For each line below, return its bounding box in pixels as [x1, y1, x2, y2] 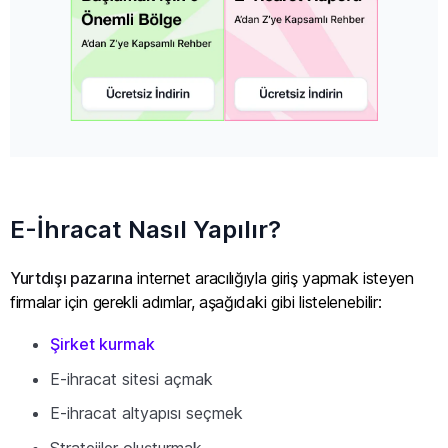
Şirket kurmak [50, 333, 155, 354]
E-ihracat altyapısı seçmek [50, 403, 243, 424]
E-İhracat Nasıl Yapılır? [10, 215, 281, 245]
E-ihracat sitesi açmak [50, 368, 213, 389]
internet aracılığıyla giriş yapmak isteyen [132, 267, 414, 288]
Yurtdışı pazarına [10, 267, 133, 288]
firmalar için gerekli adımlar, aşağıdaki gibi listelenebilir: [10, 291, 382, 312]
